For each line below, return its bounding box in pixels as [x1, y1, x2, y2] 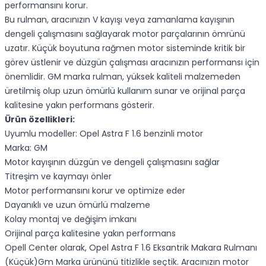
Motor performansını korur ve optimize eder [5, 185, 185, 197]
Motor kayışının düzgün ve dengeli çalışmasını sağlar [5, 156, 220, 168]
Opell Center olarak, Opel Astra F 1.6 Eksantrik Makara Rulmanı [5, 242, 257, 254]
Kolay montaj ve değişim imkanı [5, 213, 137, 225]
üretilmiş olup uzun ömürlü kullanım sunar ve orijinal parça [5, 85, 245, 97]
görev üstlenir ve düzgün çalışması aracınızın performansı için [5, 56, 259, 68]
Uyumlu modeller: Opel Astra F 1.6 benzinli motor [5, 128, 203, 140]
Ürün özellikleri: [5, 113, 75, 125]
